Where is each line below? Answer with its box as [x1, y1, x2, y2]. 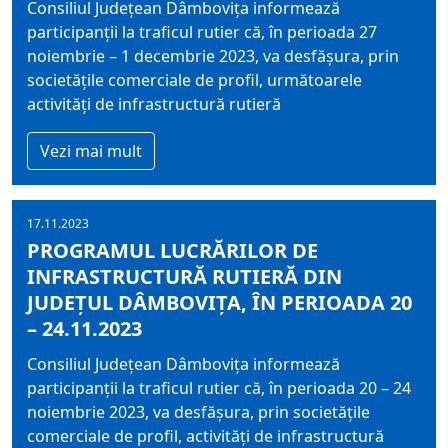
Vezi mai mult [40, 140, 142, 162]
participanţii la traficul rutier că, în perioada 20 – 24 [27, 377, 411, 399]
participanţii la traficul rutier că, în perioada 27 [27, 21, 377, 43]
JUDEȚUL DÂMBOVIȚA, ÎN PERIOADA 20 [27, 289, 412, 316]
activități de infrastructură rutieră [27, 93, 281, 115]
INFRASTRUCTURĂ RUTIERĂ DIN [27, 263, 342, 290]
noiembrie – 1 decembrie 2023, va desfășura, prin [27, 45, 399, 67]
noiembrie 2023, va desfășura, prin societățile [27, 401, 370, 423]
